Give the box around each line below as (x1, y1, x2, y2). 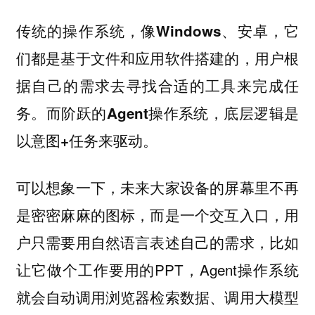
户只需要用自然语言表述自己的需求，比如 (15, 231, 300, 252)
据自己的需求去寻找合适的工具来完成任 (15, 75, 300, 96)
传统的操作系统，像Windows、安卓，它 (15, 20, 300, 41)
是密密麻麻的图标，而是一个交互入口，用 (15, 203, 300, 225)
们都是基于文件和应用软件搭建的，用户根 (15, 48, 300, 68)
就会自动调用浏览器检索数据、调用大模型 (15, 285, 300, 307)
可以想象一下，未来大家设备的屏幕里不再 (15, 176, 300, 198)
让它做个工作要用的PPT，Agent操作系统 (15, 258, 300, 280)
